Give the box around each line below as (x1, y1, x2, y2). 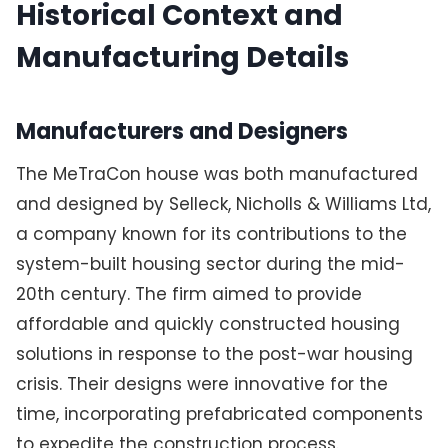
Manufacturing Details (15, 38, 349, 78)
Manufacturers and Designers (15, 115, 348, 147)
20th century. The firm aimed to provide (15, 281, 362, 306)
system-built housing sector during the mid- (15, 251, 405, 276)
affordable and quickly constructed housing (15, 311, 400, 336)
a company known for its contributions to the (15, 221, 407, 246)
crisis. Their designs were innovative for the (15, 371, 388, 396)
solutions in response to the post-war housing (15, 341, 413, 366)
